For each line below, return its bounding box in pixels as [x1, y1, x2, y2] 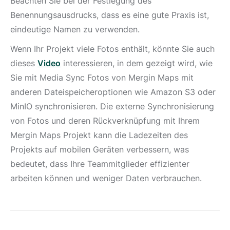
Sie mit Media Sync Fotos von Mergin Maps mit [10, 72, 194, 83]
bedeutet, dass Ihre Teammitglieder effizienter [10, 159, 189, 169]
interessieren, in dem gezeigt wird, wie [61, 58, 213, 68]
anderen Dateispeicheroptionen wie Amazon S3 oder [10, 87, 216, 97]
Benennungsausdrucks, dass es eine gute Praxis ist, [10, 10, 209, 20]
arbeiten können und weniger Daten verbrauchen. [10, 173, 204, 183]
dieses [10, 58, 37, 68]
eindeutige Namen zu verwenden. [10, 24, 140, 34]
